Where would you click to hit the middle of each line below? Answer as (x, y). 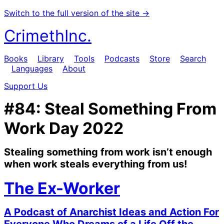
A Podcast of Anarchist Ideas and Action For (111, 212)
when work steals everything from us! (95, 164)
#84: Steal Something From (110, 109)
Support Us (26, 86)
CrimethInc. (48, 36)
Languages (32, 68)
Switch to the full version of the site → (77, 13)
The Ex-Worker (62, 188)
